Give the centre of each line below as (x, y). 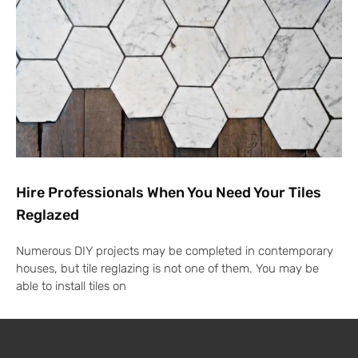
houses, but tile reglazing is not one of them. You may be (167, 269)
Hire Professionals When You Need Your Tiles (169, 193)
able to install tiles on (71, 286)
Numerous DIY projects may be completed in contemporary (175, 251)
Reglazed (48, 215)
